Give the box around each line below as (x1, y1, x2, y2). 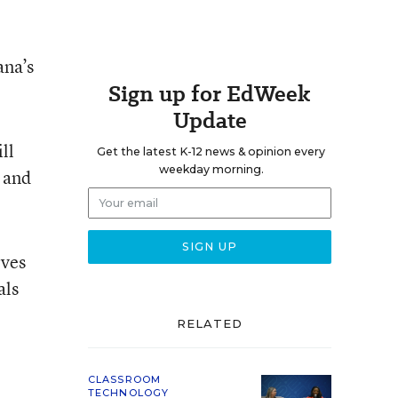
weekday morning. (158, 163, 264, 176)
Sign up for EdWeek (108, 78, 311, 109)
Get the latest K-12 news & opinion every (97, 145, 325, 158)
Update (172, 105, 247, 136)
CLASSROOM (88, 373, 161, 386)
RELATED (176, 316, 243, 330)
